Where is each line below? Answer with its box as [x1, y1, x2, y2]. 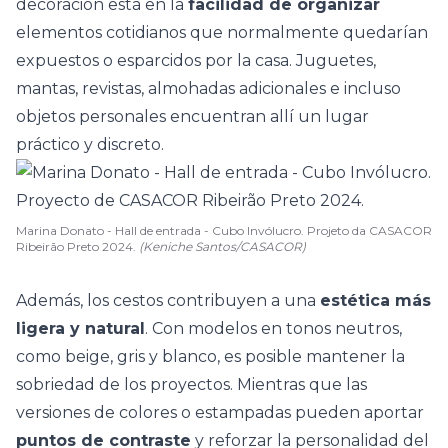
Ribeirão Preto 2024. [16, 239, 139, 254]
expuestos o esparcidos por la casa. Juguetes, [16, 51, 376, 70]
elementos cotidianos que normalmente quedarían [16, 23, 428, 42]
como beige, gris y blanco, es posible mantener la [16, 347, 405, 366]
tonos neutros [286, 319, 399, 338]
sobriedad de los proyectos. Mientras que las [16, 375, 367, 394]
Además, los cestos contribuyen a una [16, 291, 320, 310]
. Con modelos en [145, 319, 286, 338]
